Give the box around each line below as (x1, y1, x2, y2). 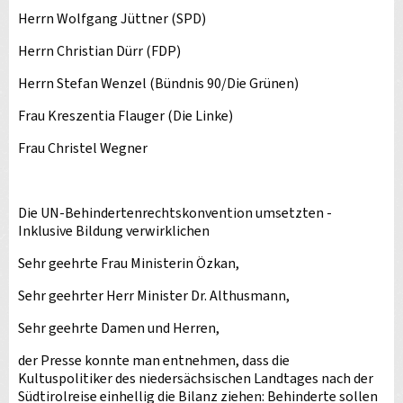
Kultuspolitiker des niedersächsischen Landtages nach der (18, 369, 373, 389)
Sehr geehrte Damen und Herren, (18, 318, 219, 338)
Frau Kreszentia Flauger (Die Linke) (18, 106, 233, 126)
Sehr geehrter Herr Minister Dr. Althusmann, (18, 286, 290, 306)
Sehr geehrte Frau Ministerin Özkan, (18, 254, 239, 273)
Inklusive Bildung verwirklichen (18, 221, 210, 241)
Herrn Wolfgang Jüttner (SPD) (18, 9, 206, 29)
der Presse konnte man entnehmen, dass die (18, 351, 290, 371)
